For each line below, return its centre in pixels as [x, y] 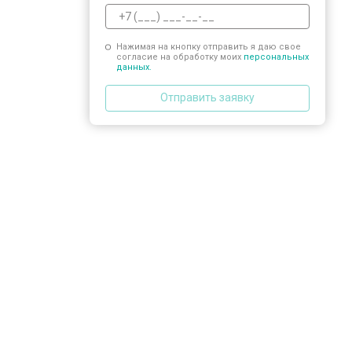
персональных [276, 57]
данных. [134, 67]
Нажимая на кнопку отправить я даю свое [208, 46]
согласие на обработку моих [180, 57]
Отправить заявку [207, 97]
